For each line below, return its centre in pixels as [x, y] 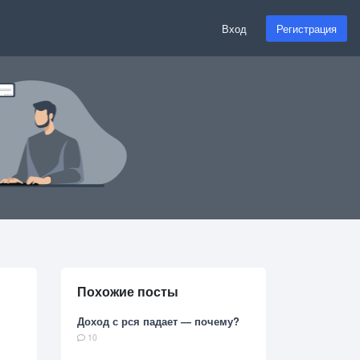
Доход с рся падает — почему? [158, 321]
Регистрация [307, 28]
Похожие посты [128, 292]
